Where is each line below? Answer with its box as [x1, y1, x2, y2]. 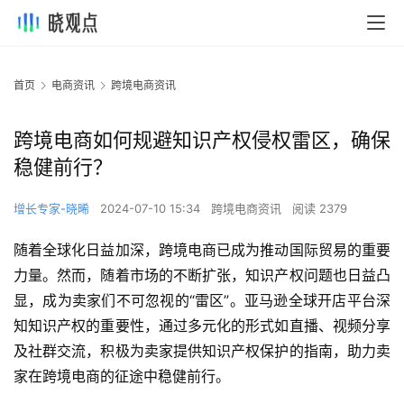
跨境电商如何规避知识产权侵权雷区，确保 [14, 128, 390, 152]
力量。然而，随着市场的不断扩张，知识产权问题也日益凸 [14, 266, 390, 285]
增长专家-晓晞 [14, 201, 89, 216]
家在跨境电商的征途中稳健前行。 [14, 367, 230, 386]
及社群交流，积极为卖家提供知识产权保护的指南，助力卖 [14, 342, 390, 361]
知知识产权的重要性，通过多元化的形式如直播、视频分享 [14, 317, 390, 335]
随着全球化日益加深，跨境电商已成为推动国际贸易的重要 [14, 241, 390, 260]
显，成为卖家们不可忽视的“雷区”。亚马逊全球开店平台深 [14, 291, 390, 310]
